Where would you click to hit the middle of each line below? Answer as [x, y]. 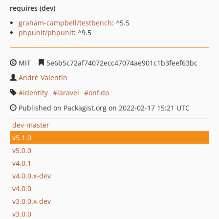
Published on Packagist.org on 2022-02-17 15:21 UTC [103, 108]
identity [35, 93]
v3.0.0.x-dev [32, 201]
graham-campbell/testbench [65, 23]
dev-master [31, 125]
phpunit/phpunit [46, 33]
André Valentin [43, 77]
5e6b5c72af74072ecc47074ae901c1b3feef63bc [121, 63]
